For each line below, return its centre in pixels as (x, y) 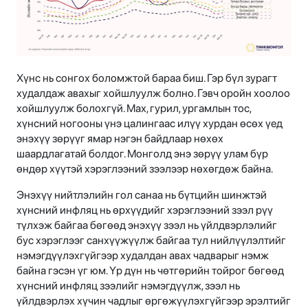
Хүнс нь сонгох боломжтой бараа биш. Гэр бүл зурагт (147, 78)
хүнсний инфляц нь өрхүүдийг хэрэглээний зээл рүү (145, 210)
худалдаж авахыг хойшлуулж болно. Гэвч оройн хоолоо (153, 93)
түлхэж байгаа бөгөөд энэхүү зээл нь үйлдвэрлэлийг (147, 225)
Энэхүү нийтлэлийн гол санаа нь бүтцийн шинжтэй (142, 195)
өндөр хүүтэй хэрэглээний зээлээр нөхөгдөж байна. (147, 168)
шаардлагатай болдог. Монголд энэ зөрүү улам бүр (142, 153)
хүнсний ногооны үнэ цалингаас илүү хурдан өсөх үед (150, 123)
